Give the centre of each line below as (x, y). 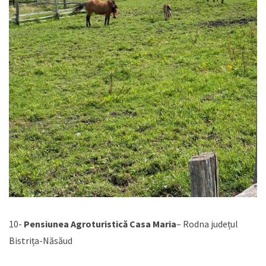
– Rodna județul (207, 224)
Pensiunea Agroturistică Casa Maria (100, 224)
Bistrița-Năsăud (41, 241)
